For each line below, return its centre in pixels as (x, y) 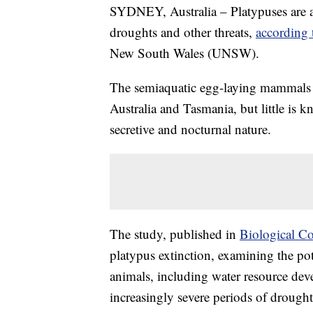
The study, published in (175, 234)
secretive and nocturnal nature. (190, 129)
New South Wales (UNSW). (184, 53)
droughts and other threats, (183, 32)
